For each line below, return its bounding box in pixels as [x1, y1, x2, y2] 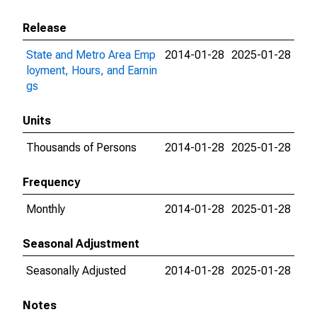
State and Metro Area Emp [26, 48, 156, 62]
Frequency [23, 175, 80, 189]
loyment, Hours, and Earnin [26, 64, 157, 77]
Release [23, 21, 67, 35]
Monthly [26, 202, 65, 216]
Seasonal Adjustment [23, 237, 139, 250]
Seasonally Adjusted [26, 264, 126, 277]
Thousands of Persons [26, 141, 137, 154]
